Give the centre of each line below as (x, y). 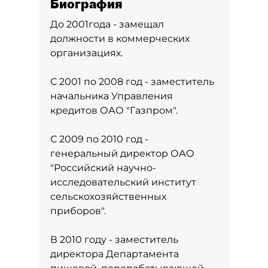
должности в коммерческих (120, 39)
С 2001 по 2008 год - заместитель (132, 82)
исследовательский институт (123, 182)
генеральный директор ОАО (122, 153)
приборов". (78, 211)
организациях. (86, 53)
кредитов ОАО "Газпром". (114, 110)
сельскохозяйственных (108, 197)
